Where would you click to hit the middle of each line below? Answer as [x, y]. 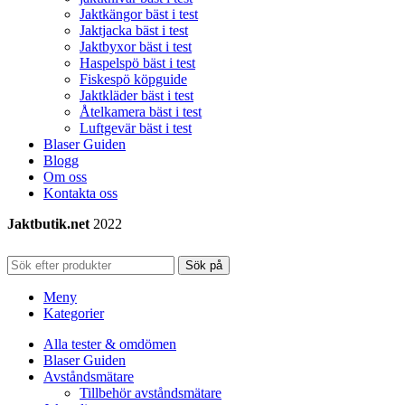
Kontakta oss [80, 193]
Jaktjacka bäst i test [134, 30]
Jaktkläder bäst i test [137, 95]
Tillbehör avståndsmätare [151, 392]
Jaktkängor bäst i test [139, 14]
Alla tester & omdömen [110, 344]
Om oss [65, 176]
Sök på [204, 265]
